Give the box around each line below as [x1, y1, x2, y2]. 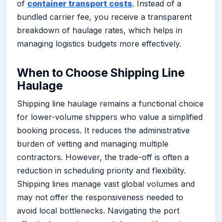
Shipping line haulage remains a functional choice [17, 98, 204, 109]
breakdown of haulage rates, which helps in [17, 25, 182, 36]
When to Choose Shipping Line [17, 65, 185, 80]
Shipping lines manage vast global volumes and [17, 178, 195, 189]
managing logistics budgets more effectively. [17, 39, 181, 49]
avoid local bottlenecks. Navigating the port [17, 205, 179, 216]
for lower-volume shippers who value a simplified [17, 111, 203, 122]
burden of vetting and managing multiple [17, 138, 168, 149]
